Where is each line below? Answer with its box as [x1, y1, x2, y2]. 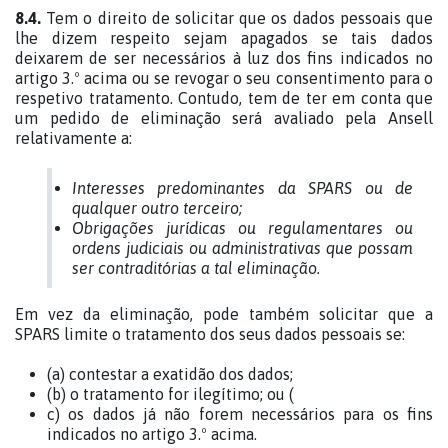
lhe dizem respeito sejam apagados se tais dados [15, 29, 433, 47]
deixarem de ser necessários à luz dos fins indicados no [15, 49, 433, 67]
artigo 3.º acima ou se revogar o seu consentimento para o [15, 69, 433, 87]
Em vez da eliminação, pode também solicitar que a [15, 305, 433, 323]
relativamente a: [15, 129, 132, 147]
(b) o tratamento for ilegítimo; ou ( [47, 385, 294, 403]
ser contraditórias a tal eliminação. [72, 259, 320, 277]
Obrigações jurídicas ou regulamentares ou [72, 219, 413, 237]
